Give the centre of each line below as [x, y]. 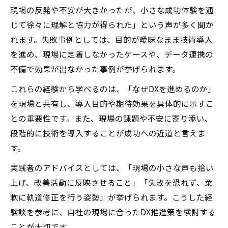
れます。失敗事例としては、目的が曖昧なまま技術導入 [111, 39]
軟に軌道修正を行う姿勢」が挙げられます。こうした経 [111, 197]
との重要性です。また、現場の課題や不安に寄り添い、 [111, 118]
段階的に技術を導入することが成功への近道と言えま [108, 133]
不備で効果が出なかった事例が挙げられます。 [95, 69]
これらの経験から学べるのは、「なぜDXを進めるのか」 [113, 89]
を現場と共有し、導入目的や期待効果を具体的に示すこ [112, 103]
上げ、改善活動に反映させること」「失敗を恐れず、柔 [111, 182]
